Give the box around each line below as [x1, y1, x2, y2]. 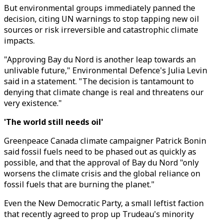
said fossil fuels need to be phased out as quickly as [4, 146, 196, 157]
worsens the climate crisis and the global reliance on [4, 168, 200, 179]
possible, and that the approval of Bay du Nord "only [4, 157, 199, 168]
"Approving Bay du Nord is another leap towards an [4, 54, 196, 65]
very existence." [4, 98, 62, 109]
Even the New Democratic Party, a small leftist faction [4, 198, 204, 209]
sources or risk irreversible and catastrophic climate [4, 24, 198, 35]
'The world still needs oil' [4, 116, 103, 127]
